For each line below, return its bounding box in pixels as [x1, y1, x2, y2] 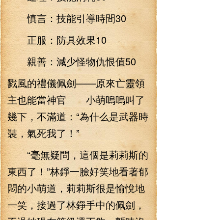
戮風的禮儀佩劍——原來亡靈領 [7, 76, 145, 90]
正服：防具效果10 [7, 32, 107, 47]
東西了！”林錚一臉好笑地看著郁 [7, 164, 148, 178]
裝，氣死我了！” [7, 126, 80, 140]
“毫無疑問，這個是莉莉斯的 [7, 147, 148, 162]
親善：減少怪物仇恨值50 [7, 54, 136, 68]
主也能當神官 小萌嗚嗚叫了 [7, 92, 145, 107]
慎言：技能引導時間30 [7, 11, 126, 25]
